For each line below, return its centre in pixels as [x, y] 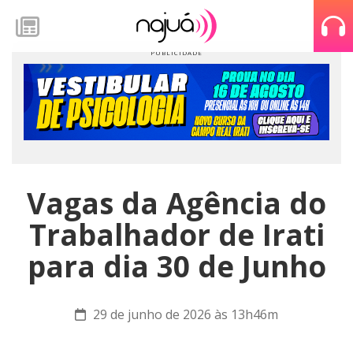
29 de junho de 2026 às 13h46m [184, 314]
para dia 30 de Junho [176, 266]
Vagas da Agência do [176, 203]
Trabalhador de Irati [176, 235]
